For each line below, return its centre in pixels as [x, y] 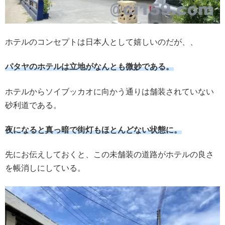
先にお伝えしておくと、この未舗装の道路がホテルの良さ [109, 155]
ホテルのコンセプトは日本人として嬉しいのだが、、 [101, 42]
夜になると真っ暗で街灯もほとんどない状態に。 [93, 130]
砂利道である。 [33, 105]
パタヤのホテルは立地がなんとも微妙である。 [89, 67]
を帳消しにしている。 [45, 168]
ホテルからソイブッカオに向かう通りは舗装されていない [109, 91]
